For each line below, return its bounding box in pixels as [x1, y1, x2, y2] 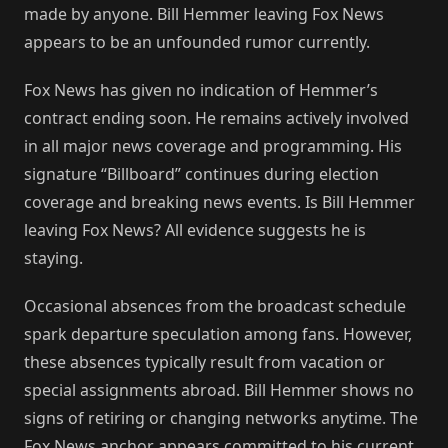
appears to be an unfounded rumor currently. [24, 30, 370, 53]
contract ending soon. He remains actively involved [24, 106, 409, 129]
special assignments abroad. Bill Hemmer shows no [24, 378, 414, 401]
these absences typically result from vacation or [24, 350, 385, 373]
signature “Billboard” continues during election [24, 162, 379, 185]
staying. [24, 246, 83, 269]
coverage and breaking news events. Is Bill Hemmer [24, 190, 415, 213]
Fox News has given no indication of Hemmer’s [24, 78, 378, 101]
